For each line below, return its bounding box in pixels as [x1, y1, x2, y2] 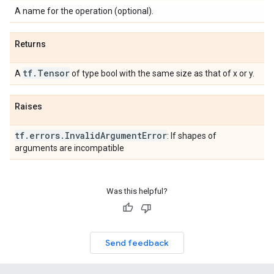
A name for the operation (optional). [15, 6, 154, 16]
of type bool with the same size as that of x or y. [70, 68, 254, 78]
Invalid [65, 130, 100, 141]
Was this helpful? [106, 187, 168, 196]
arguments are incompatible [15, 143, 124, 153]
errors [29, 130, 60, 141]
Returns [15, 39, 46, 49]
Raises [15, 102, 42, 111]
